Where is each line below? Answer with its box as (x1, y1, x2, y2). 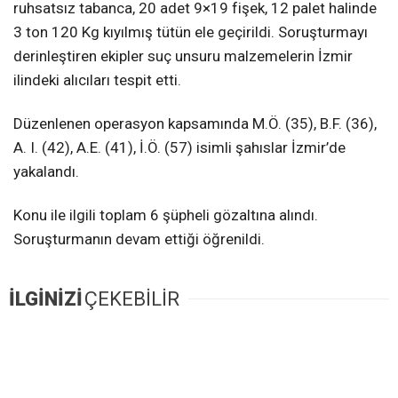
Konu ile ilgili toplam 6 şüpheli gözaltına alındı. (13, 205, 318, 224)
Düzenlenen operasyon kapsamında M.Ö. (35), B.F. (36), (13, 114, 377, 132)
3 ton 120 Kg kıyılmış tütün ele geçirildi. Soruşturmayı (13, 22, 368, 41)
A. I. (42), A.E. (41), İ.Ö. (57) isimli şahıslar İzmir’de (13, 138, 346, 156)
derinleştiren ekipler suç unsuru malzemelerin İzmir (13, 46, 353, 65)
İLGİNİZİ (9, 288, 83, 311)
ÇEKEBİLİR (84, 288, 179, 311)
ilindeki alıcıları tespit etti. (13, 70, 181, 89)
